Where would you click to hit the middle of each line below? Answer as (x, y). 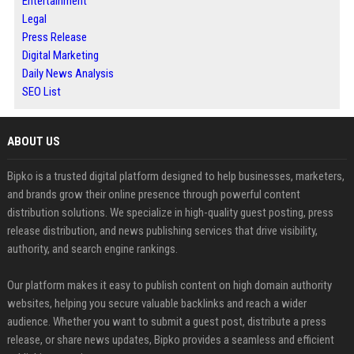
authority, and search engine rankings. (92, 249)
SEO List (41, 91)
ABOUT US (33, 141)
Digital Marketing (60, 55)
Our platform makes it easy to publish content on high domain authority (169, 285)
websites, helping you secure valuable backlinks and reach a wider (156, 303)
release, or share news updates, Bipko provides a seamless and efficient (170, 339)
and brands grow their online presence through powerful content (153, 194)
